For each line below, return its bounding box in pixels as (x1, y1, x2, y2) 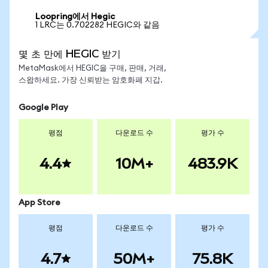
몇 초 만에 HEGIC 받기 (19, 47, 121, 60)
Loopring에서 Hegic (35, 13, 115, 21)
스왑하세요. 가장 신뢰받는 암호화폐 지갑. (19, 77, 163, 84)
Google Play (19, 103, 68, 112)
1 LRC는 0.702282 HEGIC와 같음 (35, 21, 160, 29)
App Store (19, 199, 60, 207)
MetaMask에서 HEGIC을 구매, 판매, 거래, (19, 65, 166, 72)
